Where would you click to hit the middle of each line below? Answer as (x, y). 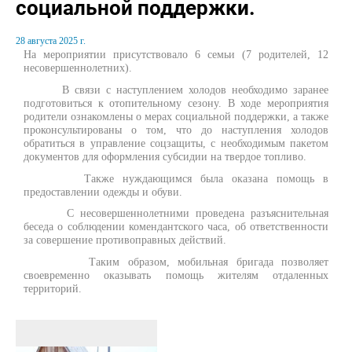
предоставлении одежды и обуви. (103, 191)
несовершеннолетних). (78, 68)
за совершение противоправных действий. (125, 240)
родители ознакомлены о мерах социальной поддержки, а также (176, 117)
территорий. (53, 289)
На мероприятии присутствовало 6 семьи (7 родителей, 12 (176, 55)
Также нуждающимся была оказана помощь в (176, 178)
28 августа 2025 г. (51, 41)
